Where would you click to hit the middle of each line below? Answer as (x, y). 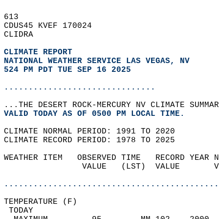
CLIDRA (23, 35)
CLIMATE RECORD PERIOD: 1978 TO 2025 (94, 140)
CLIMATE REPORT (41, 52)
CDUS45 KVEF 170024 (53, 26)
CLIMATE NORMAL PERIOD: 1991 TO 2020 (94, 131)
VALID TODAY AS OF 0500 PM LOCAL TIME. (99, 114)
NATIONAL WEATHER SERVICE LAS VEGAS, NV (97, 61)
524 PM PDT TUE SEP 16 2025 (67, 70)
